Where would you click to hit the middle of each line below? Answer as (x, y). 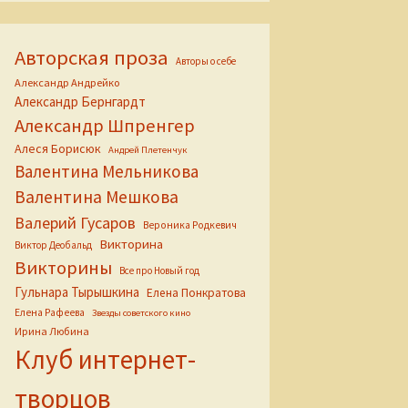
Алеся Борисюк (58, 148)
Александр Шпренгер (105, 126)
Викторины (63, 268)
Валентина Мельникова (107, 171)
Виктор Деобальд (53, 245)
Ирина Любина (52, 331)
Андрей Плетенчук (148, 150)
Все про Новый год (159, 270)
